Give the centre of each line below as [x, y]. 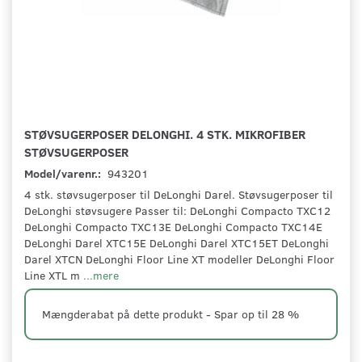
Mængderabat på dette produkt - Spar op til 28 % [170, 314]
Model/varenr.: [64, 174]
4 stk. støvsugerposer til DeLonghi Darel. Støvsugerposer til [179, 195]
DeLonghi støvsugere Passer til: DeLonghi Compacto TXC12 [177, 211]
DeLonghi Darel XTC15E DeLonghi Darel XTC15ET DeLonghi [177, 243]
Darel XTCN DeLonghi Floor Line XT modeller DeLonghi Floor [179, 259]
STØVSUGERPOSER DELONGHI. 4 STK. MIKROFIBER [165, 134]
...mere [101, 276]
